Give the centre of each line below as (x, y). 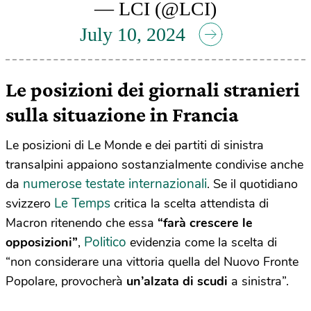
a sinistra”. (258, 281)
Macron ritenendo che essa (82, 222)
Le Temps (82, 203)
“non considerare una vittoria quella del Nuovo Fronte (152, 261)
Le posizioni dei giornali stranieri (153, 89)
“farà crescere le (205, 222)
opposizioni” (42, 242)
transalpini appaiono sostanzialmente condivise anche (154, 164)
